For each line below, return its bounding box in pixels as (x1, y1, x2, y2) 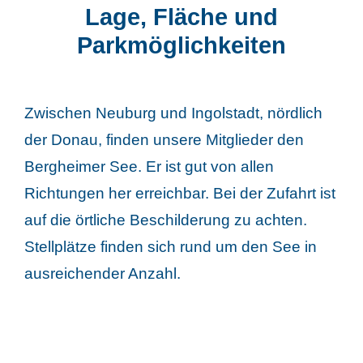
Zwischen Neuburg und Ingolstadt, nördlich (23, 105, 322, 122)
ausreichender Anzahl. (23, 265, 181, 283)
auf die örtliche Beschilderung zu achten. (23, 211, 307, 229)
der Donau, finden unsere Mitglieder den (23, 131, 304, 149)
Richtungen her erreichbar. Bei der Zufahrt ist (23, 185, 335, 203)
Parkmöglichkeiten (77, 32, 286, 59)
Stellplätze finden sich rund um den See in (23, 238, 317, 256)
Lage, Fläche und (85, 3, 278, 31)
